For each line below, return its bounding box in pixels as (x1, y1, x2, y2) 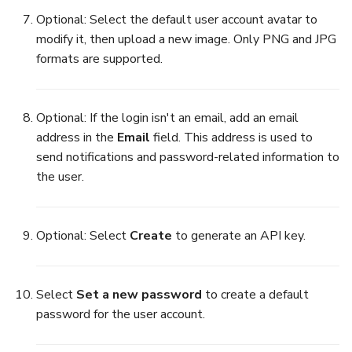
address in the (36, 129, 117, 147)
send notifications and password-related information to (36, 148, 339, 167)
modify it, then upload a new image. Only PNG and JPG (36, 31, 336, 49)
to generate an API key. (172, 227, 306, 245)
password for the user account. (36, 306, 205, 324)
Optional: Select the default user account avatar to (36, 11, 317, 29)
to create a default (202, 286, 309, 304)
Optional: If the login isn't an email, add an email (36, 109, 299, 127)
